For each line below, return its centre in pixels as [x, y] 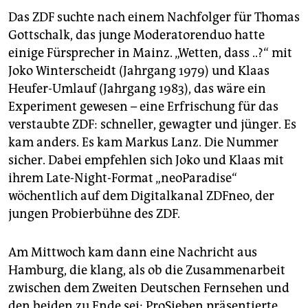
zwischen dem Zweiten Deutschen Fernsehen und [149, 288]
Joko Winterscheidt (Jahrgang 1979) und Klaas [139, 71]
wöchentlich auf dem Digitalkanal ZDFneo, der [141, 196]
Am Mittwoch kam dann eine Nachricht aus [133, 253]
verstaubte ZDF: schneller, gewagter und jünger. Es [152, 125]
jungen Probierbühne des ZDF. [94, 214]
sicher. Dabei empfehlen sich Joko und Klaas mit [146, 161]
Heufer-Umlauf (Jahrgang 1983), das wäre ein [137, 89]
